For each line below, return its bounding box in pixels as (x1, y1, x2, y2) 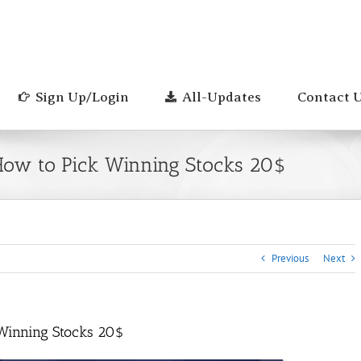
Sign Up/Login (35, 89, 129, 105)
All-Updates (182, 89, 261, 105)
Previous (272, 251, 309, 265)
